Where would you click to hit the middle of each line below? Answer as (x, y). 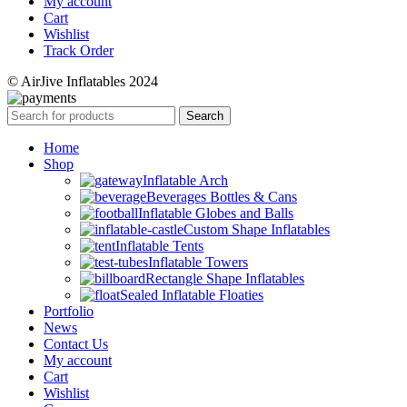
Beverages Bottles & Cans (222, 197)
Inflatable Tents (159, 246)
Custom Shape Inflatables (257, 230)
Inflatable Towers (198, 263)
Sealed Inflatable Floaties (192, 295)
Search (205, 116)
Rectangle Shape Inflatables (225, 279)
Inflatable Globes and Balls (216, 213)
